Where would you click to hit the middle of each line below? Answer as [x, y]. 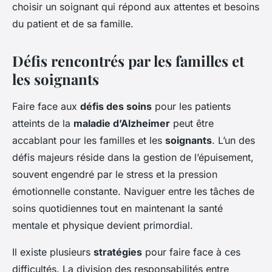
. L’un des [233, 140]
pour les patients [191, 106]
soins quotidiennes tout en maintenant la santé [117, 208]
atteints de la [43, 123]
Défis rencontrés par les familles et [128, 60]
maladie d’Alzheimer [122, 123]
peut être [192, 123]
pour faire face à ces [191, 252]
